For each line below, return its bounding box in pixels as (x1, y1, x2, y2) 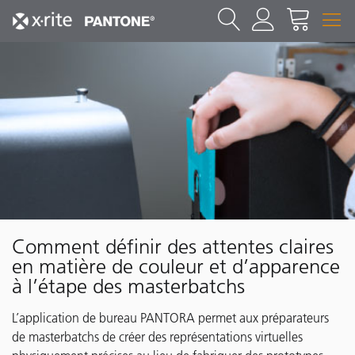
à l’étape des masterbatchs (12, 274, 245, 299)
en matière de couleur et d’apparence (12, 254, 340, 279)
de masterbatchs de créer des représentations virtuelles (12, 329, 303, 345)
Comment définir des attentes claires (12, 235, 334, 259)
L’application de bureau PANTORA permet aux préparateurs (12, 310, 329, 326)
